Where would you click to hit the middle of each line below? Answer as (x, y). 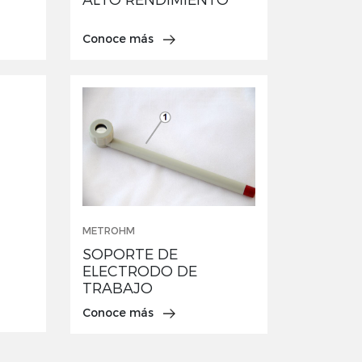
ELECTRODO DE (139, 271)
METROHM (108, 230)
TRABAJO (117, 288)
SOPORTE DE (130, 254)
